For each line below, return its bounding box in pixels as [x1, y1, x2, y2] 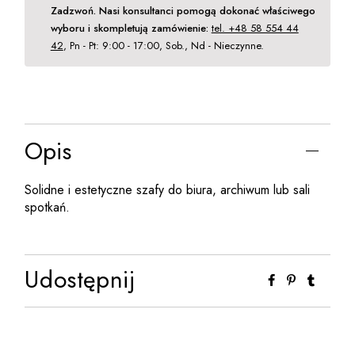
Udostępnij [25, 261, 136, 296]
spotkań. [25, 197, 71, 216]
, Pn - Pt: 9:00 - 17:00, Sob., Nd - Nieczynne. [63, 37, 264, 53]
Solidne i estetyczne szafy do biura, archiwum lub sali [25, 180, 311, 199]
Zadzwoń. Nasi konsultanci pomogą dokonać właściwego [50, 2, 315, 18]
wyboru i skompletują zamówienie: [50, 20, 208, 36]
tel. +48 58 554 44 [211, 20, 299, 36]
